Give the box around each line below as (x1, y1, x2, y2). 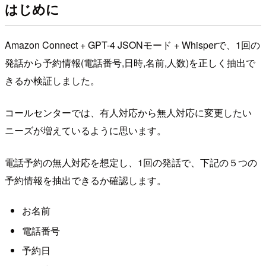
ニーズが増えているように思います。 (5, 123, 166, 137)
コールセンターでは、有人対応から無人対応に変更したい (5, 105, 252, 119)
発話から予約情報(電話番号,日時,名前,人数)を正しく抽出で (5, 55, 255, 69)
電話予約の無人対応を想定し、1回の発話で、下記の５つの (5, 155, 257, 169)
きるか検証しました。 (5, 73, 100, 87)
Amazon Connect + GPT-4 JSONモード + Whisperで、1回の (5, 37, 260, 52)
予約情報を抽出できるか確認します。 (5, 173, 166, 187)
